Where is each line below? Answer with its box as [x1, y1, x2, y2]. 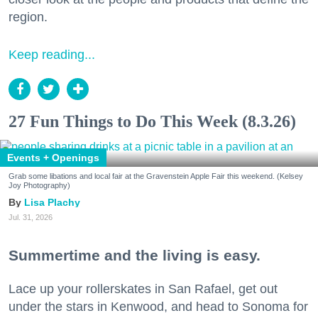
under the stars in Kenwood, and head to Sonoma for [9, 299, 308, 314]
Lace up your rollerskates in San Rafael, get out [9, 281, 278, 296]
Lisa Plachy [24, 197, 80, 209]
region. [9, 10, 48, 25]
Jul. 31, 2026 [9, 213, 53, 222]
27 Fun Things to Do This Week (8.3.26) [9, 112, 296, 131]
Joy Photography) [9, 181, 70, 190]
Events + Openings [7, 152, 99, 164]
